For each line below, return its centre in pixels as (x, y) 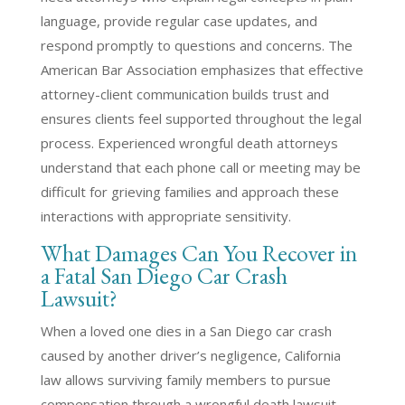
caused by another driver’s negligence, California (190, 355)
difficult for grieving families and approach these (189, 192)
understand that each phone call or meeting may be (200, 167)
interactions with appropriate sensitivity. (165, 216)
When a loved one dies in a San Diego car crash (186, 331)
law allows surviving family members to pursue (185, 380)
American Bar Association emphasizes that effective (202, 70)
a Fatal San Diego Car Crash (164, 276)
